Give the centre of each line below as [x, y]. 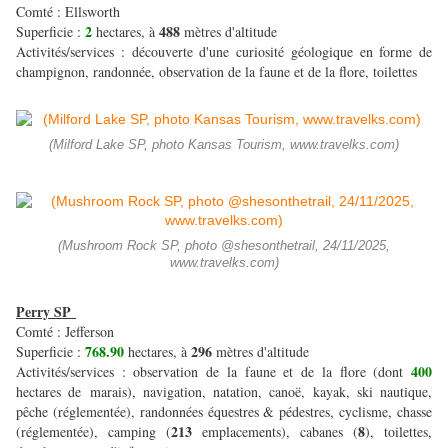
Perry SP [43, 312]
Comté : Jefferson [67, 332]
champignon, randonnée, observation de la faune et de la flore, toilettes [216, 72]
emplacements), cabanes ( [280, 432]
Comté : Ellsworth [70, 12]
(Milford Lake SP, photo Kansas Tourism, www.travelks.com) [224, 145]
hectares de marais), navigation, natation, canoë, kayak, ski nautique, [224, 392]
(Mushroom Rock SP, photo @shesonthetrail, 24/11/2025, [224, 246]
